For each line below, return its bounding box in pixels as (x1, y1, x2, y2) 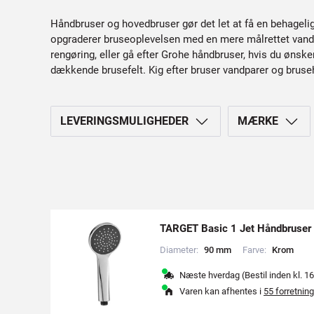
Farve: (243, 245, 266, 255)
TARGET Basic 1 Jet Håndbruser (160, 222, 311, 235)
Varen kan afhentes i (179, 286, 264, 296)
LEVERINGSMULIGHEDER (60, 114, 189, 128)
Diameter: (160, 245, 198, 255)
